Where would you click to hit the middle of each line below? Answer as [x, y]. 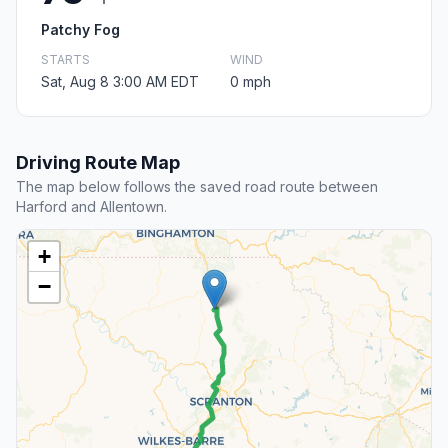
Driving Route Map [98, 163]
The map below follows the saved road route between [197, 187]
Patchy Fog [80, 30]
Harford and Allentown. [91, 207]
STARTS [65, 60]
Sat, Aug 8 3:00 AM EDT [120, 82]
